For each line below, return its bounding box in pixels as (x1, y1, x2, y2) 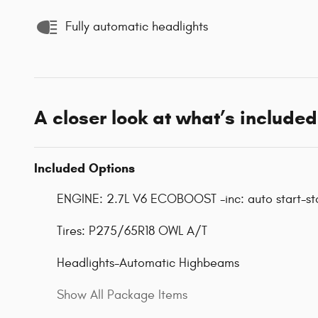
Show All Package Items (57, 287, 187, 302)
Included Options (34, 160, 135, 176)
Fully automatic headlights (65, 19, 208, 35)
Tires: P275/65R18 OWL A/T (57, 223, 207, 238)
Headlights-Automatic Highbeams (57, 255, 239, 270)
